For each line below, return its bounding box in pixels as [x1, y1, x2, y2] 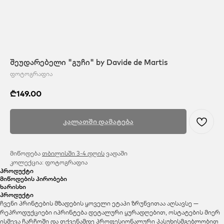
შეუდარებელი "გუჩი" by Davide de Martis [10, 57, 168, 67]
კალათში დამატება [63, 116, 133, 126]
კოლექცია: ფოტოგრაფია [10, 158, 87, 166]
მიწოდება [10, 149, 42, 157]
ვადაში [104, 149, 127, 157]
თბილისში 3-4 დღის [42, 149, 104, 157]
